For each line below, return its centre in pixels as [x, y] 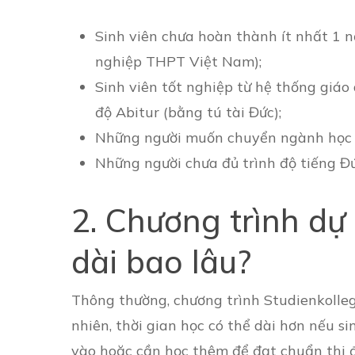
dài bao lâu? [161, 261]
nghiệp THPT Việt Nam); [178, 61]
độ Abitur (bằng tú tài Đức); [188, 112]
